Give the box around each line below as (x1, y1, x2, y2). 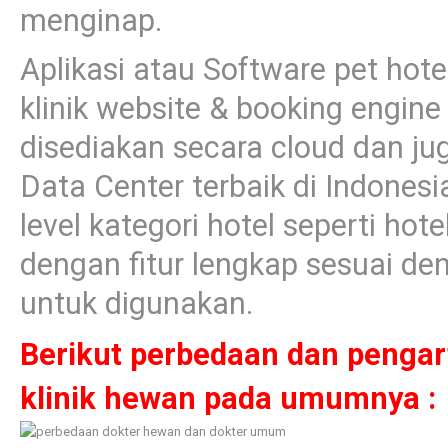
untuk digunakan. (20, 286, 253, 322)
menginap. (20, 3, 162, 39)
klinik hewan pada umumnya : (20, 381, 436, 417)
